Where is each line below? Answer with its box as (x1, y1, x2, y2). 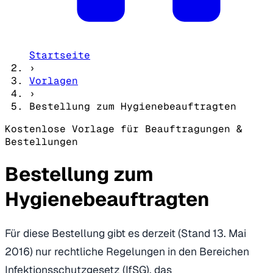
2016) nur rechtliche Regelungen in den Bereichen (5, 244, 249, 259)
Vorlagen (29, 74, 78, 88)
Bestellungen (5, 135, 78, 149)
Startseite (29, 49, 90, 62)
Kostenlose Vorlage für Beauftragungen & (5, 122, 243, 136)
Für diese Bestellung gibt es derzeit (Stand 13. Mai (5, 226, 246, 241)
